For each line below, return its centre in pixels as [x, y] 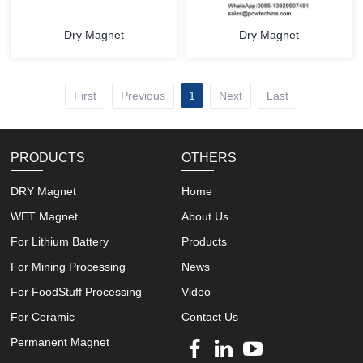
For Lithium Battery [60, 241]
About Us [205, 216]
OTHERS [209, 157]
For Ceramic [43, 316]
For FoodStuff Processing [77, 291]
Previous [143, 95]
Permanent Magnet [60, 342]
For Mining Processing [68, 266]
